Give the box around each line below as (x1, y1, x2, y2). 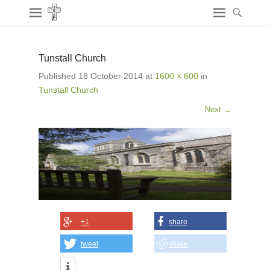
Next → (205, 105, 231, 114)
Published (39, 71, 78, 81)
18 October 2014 (78, 71, 143, 81)
